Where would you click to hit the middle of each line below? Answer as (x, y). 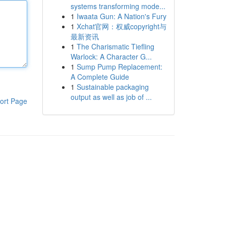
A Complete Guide (100, 77)
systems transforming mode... (118, 6)
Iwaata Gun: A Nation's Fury (121, 16)
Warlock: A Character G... (111, 56)
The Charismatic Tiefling (115, 46)
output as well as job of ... (111, 97)
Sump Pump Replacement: (119, 67)
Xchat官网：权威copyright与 (121, 26)
